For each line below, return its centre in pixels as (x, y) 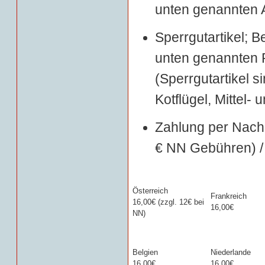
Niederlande (231, 252)
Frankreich (229, 196)
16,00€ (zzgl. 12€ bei (168, 202)
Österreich (150, 191)
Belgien (145, 252)
